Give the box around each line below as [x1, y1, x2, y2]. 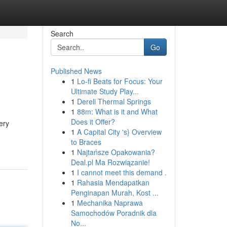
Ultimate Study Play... [70, 86, 139, 96]
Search [50, 28, 73, 39]
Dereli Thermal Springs [77, 96, 151, 106]
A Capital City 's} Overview [77, 127, 162, 137]
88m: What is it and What [77, 106, 158, 117]
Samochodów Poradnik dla [70, 208, 157, 218]
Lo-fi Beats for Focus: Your [77, 76, 163, 86]
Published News [50, 66, 102, 76]
